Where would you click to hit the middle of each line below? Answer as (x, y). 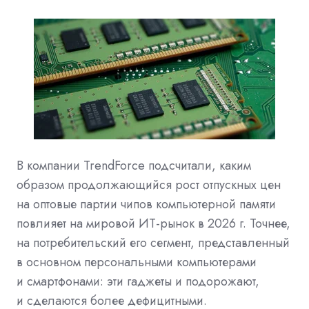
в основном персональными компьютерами (137, 262)
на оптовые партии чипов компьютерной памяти (146, 204)
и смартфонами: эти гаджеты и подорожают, (138, 281)
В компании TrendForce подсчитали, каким (134, 165)
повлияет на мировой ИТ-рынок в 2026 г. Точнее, (153, 223)
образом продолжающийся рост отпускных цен (149, 185)
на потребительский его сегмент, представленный (153, 242)
